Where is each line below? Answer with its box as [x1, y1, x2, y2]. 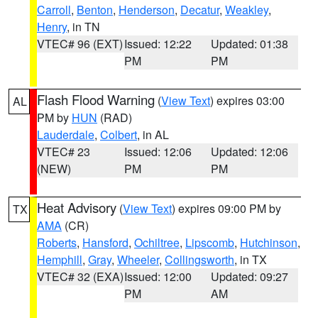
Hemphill [37, 251, 82, 268]
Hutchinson [240, 234, 297, 251]
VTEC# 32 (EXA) [37, 268, 124, 285]
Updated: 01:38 [211, 35, 289, 52]
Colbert [100, 126, 137, 143]
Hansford [82, 234, 128, 251]
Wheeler [117, 251, 159, 268]
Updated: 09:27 [211, 268, 289, 285]
